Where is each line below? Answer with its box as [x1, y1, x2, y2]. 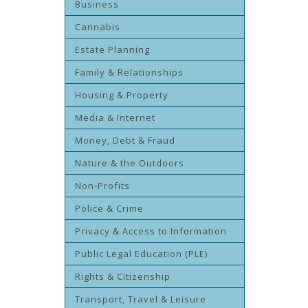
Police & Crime [75, 202, 144, 214]
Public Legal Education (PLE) [75, 247, 208, 260]
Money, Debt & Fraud [75, 134, 175, 146]
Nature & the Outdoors [75, 157, 184, 169]
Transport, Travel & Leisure [75, 293, 206, 305]
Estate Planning [75, 43, 150, 56]
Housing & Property [75, 89, 168, 101]
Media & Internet [75, 111, 155, 124]
